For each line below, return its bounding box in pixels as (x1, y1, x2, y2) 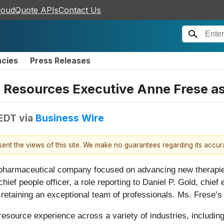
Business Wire (35, 111, 104, 124)
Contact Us (58, 5, 101, 15)
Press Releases (30, 55, 90, 65)
